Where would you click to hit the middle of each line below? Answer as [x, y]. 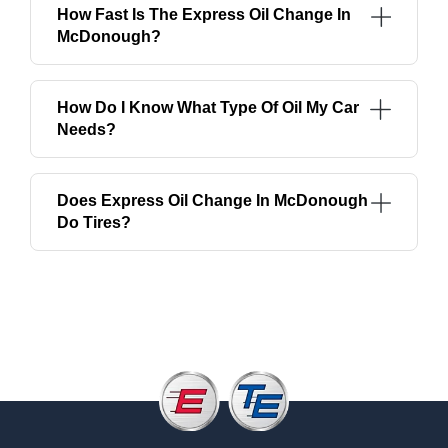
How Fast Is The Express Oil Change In [204, 15]
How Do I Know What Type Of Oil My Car [208, 108]
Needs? [86, 130]
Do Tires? [94, 223]
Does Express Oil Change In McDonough [212, 201]
